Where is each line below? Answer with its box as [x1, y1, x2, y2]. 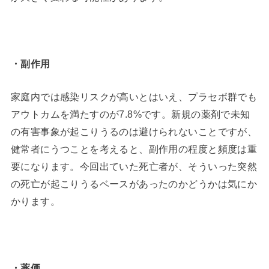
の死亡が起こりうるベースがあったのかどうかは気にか [10, 178, 258, 189]
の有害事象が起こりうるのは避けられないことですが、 [10, 125, 258, 137]
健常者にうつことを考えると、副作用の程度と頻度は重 [10, 143, 258, 154]
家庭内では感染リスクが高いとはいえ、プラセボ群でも [10, 91, 258, 102]
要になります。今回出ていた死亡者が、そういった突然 [10, 160, 258, 172]
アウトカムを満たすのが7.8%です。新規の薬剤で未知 [10, 108, 250, 119]
